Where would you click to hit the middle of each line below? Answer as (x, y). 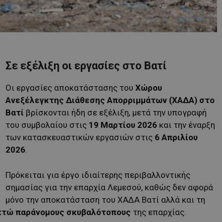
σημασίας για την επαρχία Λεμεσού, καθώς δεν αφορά (109, 187)
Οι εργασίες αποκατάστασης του (70, 87)
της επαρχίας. (159, 212)
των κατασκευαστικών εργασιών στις (80, 137)
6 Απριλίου (176, 137)
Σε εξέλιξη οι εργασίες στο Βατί (86, 65)
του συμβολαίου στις (47, 125)
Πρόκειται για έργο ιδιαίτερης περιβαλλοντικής (98, 175)
